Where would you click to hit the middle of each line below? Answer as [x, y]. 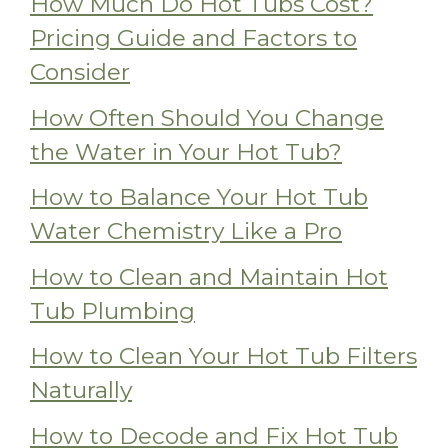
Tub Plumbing [112, 310]
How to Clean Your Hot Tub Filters [223, 356]
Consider [80, 72]
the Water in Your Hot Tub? [186, 151]
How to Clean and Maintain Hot [209, 276]
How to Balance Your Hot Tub [199, 197]
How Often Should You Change [207, 117]
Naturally [81, 390]
